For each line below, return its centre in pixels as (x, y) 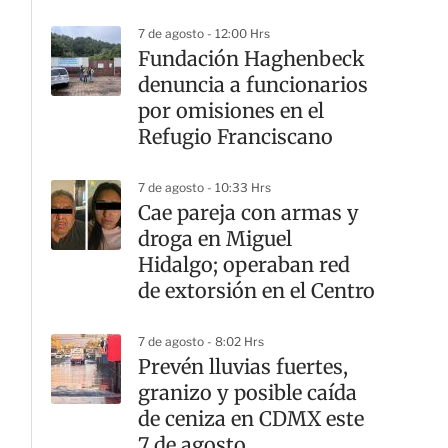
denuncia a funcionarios (253, 84)
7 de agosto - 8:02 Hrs (201, 341)
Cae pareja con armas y (248, 212)
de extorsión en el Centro (256, 290)
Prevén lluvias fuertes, (243, 366)
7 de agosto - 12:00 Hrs (204, 33)
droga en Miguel (215, 238)
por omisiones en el (231, 110)
